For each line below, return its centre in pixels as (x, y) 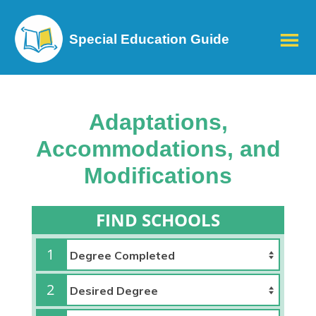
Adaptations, (158, 122)
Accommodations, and (158, 149)
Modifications (158, 176)
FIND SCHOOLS (158, 220)
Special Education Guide (149, 39)
